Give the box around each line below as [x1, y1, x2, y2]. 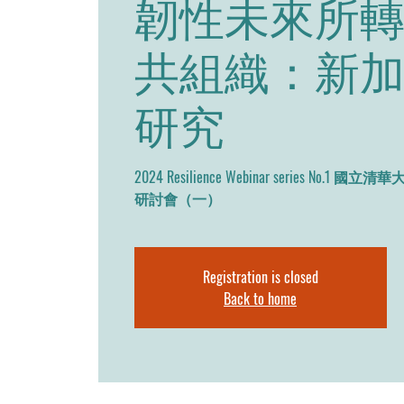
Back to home [224, 288, 297, 309]
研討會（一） [133, 188, 221, 209]
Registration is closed [202, 266, 318, 288]
